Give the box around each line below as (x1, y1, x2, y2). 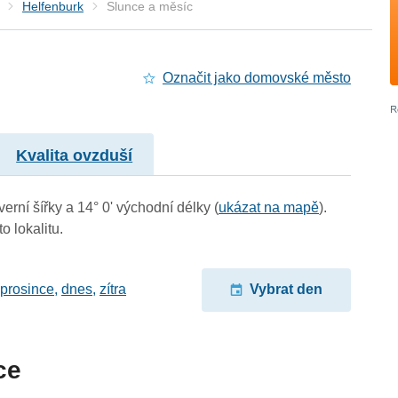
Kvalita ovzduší (16, 146, 133, 164)
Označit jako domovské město (162, 70, 351, 86)
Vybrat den (249, 282, 322, 298)
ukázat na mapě (219, 199, 320, 215)
